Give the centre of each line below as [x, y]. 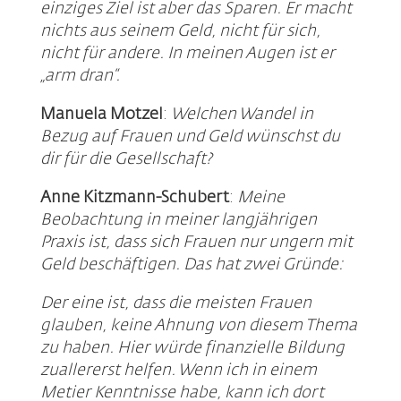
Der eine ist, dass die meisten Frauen [175, 304]
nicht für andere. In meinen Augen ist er [187, 54]
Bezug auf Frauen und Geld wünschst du [190, 137]
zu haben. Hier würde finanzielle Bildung [192, 349]
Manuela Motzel [101, 115]
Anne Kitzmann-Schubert [134, 198]
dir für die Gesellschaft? [126, 160]
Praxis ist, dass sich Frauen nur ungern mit [196, 243]
